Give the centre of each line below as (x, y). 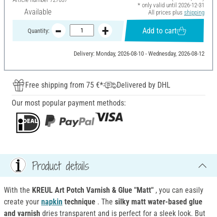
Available (38, 12)
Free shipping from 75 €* (64, 85)
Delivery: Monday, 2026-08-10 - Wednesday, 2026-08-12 (139, 54)
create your (23, 202)
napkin (52, 202)
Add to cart (160, 31)
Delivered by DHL (144, 85)
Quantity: (38, 31)
